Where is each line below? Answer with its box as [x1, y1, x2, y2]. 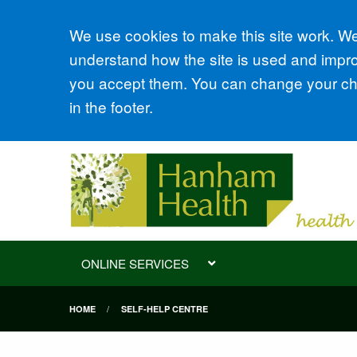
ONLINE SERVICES [81, 255, 190, 272]
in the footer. [69, 95, 153, 117]
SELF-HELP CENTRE [120, 303, 208, 315]
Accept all [69, 20, 191, 57]
